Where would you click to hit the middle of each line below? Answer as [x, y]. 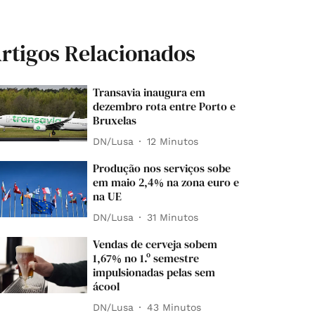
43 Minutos [174, 307]
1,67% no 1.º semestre [146, 258]
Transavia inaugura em [149, 92]
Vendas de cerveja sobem [155, 244]
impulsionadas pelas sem [154, 272]
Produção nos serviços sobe [162, 168]
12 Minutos [173, 141]
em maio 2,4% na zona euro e [166, 182]
